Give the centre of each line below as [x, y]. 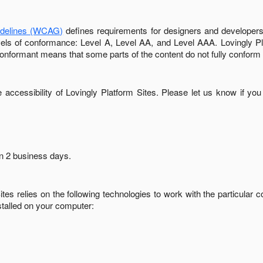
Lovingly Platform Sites [111, 92]
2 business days [37, 155]
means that [62, 54]
